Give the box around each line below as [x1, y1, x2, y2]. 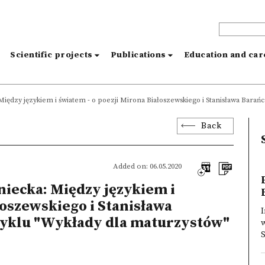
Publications [110, 50, 166, 60]
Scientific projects [10, 50, 93, 60]
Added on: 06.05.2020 [112, 161, 182, 171]
